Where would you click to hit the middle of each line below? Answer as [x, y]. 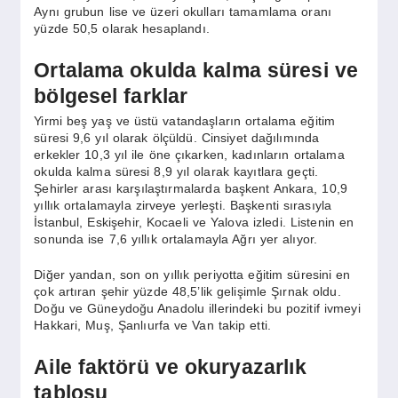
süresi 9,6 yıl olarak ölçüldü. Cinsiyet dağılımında [177, 138]
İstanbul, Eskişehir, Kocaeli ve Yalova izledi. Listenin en [194, 223]
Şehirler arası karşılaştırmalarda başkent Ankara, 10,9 [191, 189]
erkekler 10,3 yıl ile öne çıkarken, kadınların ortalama [189, 155]
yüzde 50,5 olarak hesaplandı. [122, 29]
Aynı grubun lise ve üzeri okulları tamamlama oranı [183, 12]
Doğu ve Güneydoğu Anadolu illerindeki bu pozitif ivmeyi [197, 309]
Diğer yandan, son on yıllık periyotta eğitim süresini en [192, 275]
